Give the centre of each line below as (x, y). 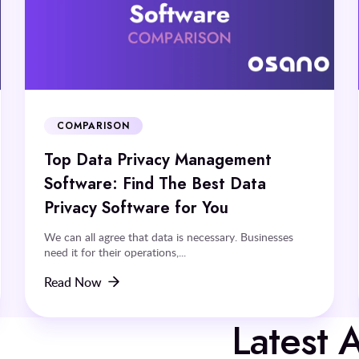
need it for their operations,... (115, 252)
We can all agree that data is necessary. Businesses (168, 236)
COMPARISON (93, 125)
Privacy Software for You (136, 207)
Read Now (73, 282)
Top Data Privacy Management (157, 159)
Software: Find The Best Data (155, 183)
